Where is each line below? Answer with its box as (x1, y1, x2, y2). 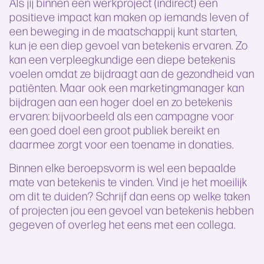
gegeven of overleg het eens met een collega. (9, 216, 236, 231)
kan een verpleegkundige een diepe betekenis (9, 51, 236, 66)
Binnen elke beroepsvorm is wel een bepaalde (9, 160, 236, 174)
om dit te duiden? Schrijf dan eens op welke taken (9, 188, 250, 203)
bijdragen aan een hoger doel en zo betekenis (9, 94, 233, 108)
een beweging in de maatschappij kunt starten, (9, 23, 237, 38)
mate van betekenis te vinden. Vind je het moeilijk (9, 174, 247, 189)
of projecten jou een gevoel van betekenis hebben (9, 202, 254, 217)
